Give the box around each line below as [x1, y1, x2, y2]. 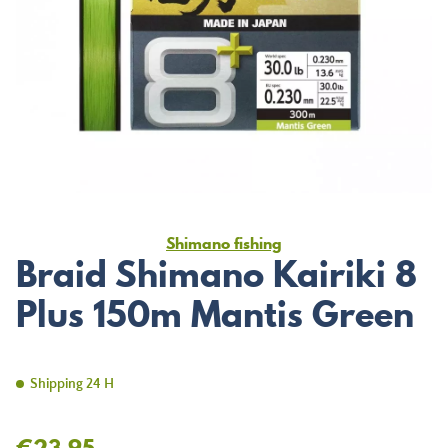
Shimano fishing [166, 232, 282, 254]
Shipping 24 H [30, 376, 114, 392]
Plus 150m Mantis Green [16, 289, 414, 339]
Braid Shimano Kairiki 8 [16, 249, 417, 299]
